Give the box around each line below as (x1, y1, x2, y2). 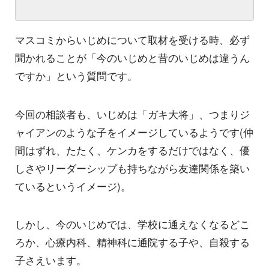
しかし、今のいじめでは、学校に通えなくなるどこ (15, 217, 250, 232)
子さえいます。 (15, 253, 86, 268)
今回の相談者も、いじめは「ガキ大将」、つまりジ (15, 106, 250, 121)
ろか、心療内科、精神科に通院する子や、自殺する (15, 235, 250, 250)
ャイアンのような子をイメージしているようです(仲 (15, 124, 253, 139)
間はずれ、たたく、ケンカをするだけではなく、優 (15, 142, 250, 157)
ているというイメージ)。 (15, 178, 131, 193)
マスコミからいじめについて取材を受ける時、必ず (15, 32, 250, 47)
